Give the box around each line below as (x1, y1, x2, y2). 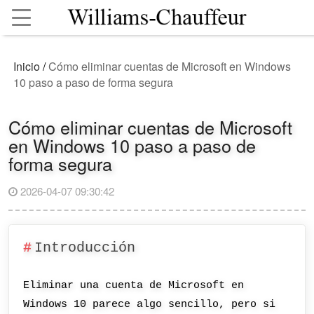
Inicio (13, 58, 41, 75)
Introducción (34, 240, 135, 256)
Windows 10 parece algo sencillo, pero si (23, 298, 276, 311)
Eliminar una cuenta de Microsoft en (23, 279, 245, 292)
